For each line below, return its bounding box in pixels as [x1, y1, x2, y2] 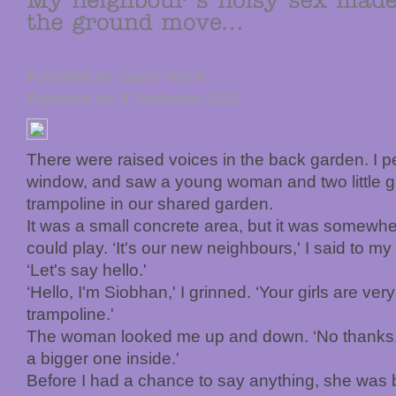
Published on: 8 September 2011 [27, 89, 240, 107]
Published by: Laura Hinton [27, 67, 204, 85]
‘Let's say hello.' [27, 260, 147, 279]
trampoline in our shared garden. [27, 194, 273, 213]
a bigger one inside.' [27, 348, 179, 368]
